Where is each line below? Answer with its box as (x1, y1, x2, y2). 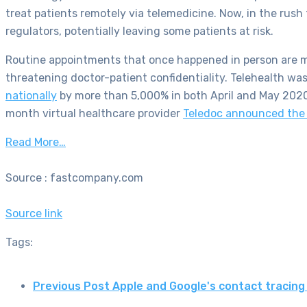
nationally (5, 89, 57, 103)
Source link (5, 207, 62, 221)
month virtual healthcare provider (5, 107, 183, 121)
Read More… (5, 136, 66, 149)
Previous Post (33, 279, 110, 293)
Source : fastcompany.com (5, 171, 143, 185)
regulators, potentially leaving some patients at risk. (5, 25, 273, 38)
